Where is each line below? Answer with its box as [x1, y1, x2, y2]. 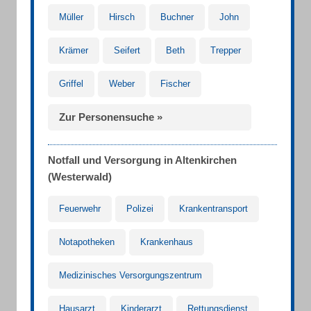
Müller [59, 12, 83, 22]
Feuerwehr [59, 203, 101, 214]
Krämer [59, 45, 88, 56]
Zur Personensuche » [59, 111, 162, 123]
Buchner [160, 12, 194, 22]
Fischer [160, 78, 190, 89]
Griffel [59, 78, 83, 89]
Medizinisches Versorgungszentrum [59, 270, 202, 280]
